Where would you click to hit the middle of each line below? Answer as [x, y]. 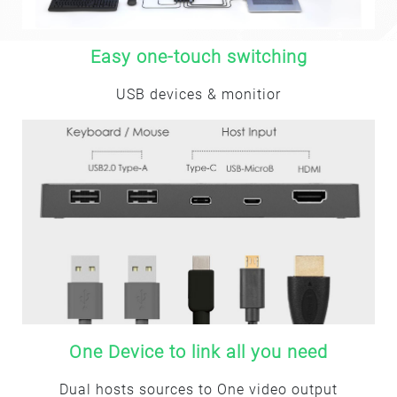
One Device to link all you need [198, 351]
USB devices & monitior [198, 95]
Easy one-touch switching [198, 57]
